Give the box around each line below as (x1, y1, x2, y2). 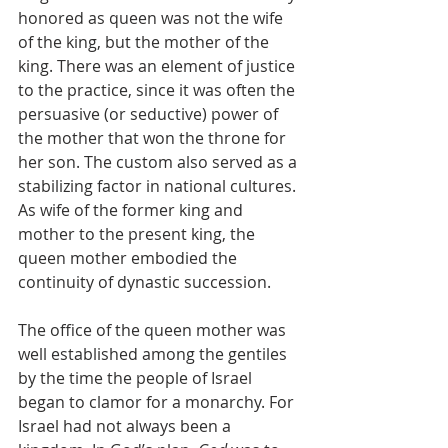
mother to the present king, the (18, 223, 259, 245)
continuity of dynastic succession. (18, 271, 271, 293)
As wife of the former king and (18, 199, 247, 221)
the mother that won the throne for (18, 127, 290, 149)
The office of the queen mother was (18, 319, 290, 341)
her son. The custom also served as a (18, 151, 301, 173)
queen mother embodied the (18, 247, 241, 269)
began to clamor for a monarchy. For (18, 391, 298, 413)
